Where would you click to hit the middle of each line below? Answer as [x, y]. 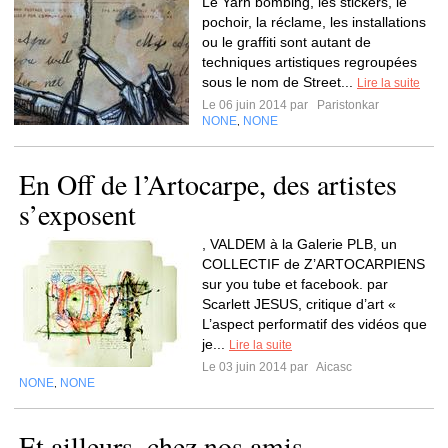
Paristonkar [346, 105]
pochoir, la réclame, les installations [314, 22]
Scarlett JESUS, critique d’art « [299, 304]
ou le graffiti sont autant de [286, 42]
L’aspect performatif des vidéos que [314, 324]
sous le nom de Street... [279, 82]
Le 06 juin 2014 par [258, 105]
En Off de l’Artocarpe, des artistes [208, 184]
